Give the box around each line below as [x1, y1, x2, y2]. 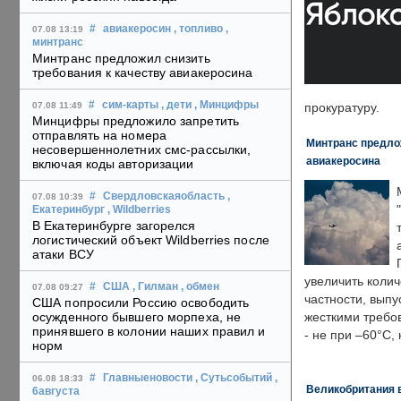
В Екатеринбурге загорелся [32, 218, 196, 234]
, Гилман [132, 281, 178, 293]
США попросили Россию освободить [32, 295, 250, 311]
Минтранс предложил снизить [32, 51, 210, 66]
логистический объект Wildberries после [32, 233, 269, 248]
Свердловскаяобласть [103, 191, 225, 202]
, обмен [181, 281, 219, 293]
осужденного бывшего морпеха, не [32, 310, 242, 325]
